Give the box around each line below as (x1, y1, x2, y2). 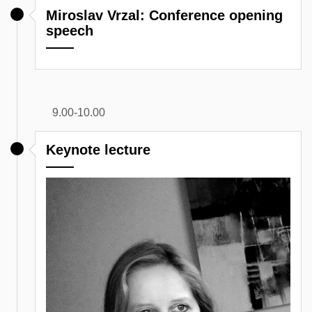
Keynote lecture (46, 142, 150, 158)
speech (46, 23, 93, 39)
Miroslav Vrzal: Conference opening (46, 8, 283, 24)
